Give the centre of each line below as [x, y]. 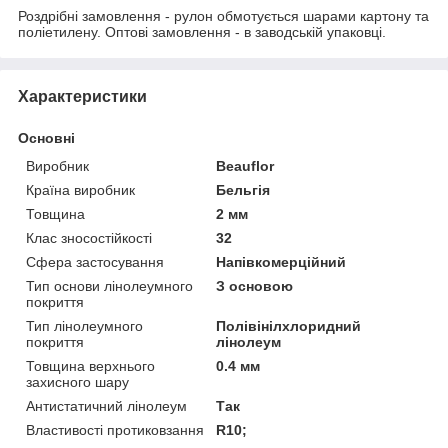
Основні [46, 137]
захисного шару [77, 381]
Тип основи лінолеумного [109, 285]
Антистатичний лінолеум [106, 405]
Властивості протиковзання [115, 429]
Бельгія [243, 189]
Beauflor [245, 165]
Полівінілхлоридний [289, 325]
